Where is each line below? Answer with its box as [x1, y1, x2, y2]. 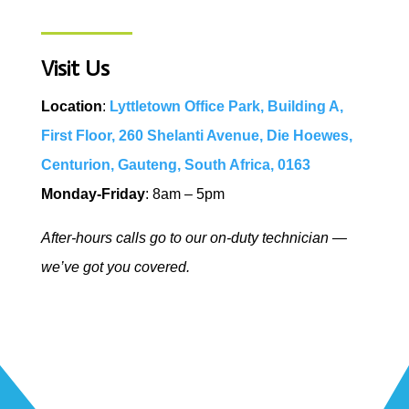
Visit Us [40, 55, 110, 82]
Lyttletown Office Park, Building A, [109, 99, 343, 115]
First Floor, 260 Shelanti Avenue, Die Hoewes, [40, 128, 352, 144]
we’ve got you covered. [40, 259, 190, 276]
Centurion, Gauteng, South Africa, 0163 [40, 157, 310, 173]
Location [40, 99, 102, 115]
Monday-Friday [40, 186, 145, 203]
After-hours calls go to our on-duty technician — [40, 230, 347, 246]
